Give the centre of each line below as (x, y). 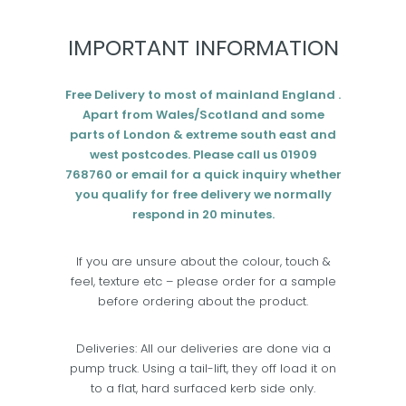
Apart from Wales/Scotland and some (203, 115)
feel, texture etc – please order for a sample (203, 281)
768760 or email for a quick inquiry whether (203, 174)
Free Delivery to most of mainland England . (203, 95)
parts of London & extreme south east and (203, 135)
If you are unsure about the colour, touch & (203, 261)
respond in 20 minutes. (203, 214)
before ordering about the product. (203, 301)
